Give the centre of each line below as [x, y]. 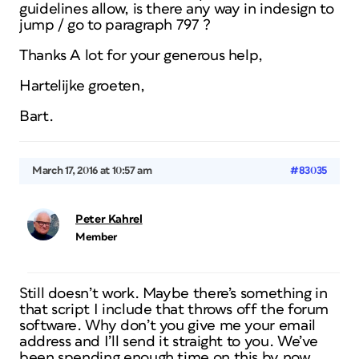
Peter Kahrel [109, 219]
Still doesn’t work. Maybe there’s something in [173, 294]
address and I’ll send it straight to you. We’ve [169, 342]
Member [96, 237]
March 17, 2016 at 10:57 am [92, 171]
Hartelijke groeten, [82, 86]
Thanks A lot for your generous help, [141, 56]
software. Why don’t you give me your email [167, 326]
